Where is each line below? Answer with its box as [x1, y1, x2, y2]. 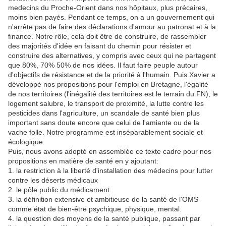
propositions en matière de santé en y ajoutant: [8, 157, 158, 165]
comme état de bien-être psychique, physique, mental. [8, 205, 182, 213]
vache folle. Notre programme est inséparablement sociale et [8, 128, 203, 137]
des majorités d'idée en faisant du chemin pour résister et [8, 42, 191, 50]
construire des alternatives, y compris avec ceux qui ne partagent [8, 51, 216, 60]
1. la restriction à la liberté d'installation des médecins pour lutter [8, 166, 213, 175]
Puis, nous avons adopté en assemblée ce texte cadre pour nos [8, 147, 211, 156]
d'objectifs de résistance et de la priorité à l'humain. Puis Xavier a [8, 71, 215, 79]
